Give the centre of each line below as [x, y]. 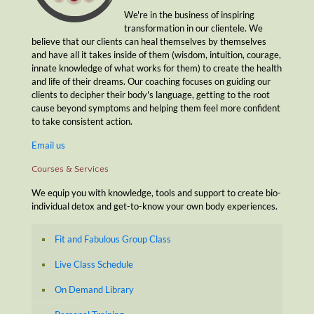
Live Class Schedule [94, 264]
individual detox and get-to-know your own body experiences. [155, 206]
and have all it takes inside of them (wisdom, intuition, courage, [156, 54]
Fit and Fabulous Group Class [113, 239]
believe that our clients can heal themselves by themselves [149, 41]
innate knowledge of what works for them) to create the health [157, 68]
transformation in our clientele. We [193, 28]
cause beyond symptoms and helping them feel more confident [156, 108]
